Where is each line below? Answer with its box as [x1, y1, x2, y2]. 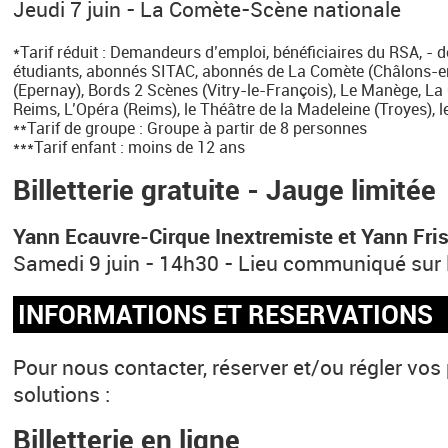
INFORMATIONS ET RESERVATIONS [18, 295, 434, 332]
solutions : [13, 378, 111, 408]
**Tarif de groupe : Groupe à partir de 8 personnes [13, 117, 368, 140]
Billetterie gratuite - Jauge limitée [13, 169, 437, 208]
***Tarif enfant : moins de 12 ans [13, 136, 246, 159]
